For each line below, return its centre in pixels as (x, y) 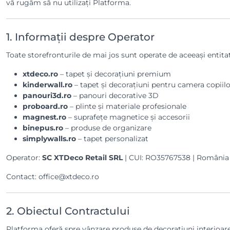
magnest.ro (44, 117)
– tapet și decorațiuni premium (114, 74)
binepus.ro (43, 128)
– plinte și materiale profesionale (127, 106)
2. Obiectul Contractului (68, 211)
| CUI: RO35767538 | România (176, 158)
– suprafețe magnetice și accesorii (128, 117)
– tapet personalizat (112, 139)
